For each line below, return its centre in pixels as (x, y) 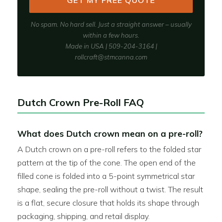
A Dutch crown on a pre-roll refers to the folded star (109, 149)
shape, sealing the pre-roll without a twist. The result (110, 189)
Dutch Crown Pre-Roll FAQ (81, 102)
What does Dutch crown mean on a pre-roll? (110, 134)
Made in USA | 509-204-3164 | (111, 46)
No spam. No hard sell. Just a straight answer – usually (111, 24)
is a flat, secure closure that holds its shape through (108, 203)
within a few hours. (111, 35)
